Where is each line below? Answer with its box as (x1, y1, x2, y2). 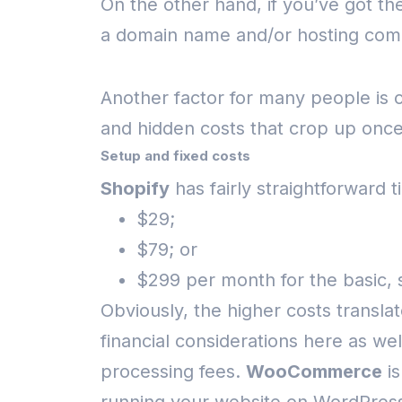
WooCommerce (246, 361, 382, 382)
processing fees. (100, 361, 240, 382)
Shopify (100, 178, 170, 199)
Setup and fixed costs (100, 147, 250, 164)
